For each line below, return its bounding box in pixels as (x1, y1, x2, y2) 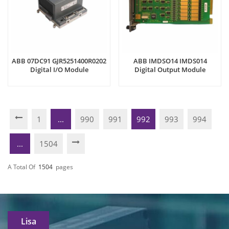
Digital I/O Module (30, 65, 88, 75)
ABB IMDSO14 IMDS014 (133, 56, 207, 66)
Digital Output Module (134, 65, 205, 75)
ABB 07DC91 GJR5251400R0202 (12, 56, 106, 66)
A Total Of (8, 162, 35, 171)
